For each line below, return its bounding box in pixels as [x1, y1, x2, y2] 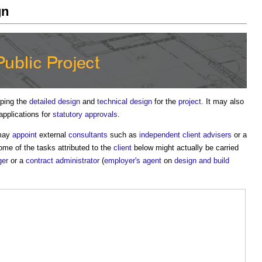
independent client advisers [139, 130, 232, 140]
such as [108, 130, 139, 140]
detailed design [29, 97, 80, 106]
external [37, 130, 68, 140]
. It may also [201, 97, 244, 106]
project [178, 97, 201, 106]
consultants [68, 130, 108, 140]
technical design [97, 97, 152, 106]
